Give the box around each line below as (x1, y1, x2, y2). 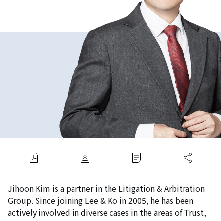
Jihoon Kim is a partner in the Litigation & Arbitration (8, 182, 205, 194)
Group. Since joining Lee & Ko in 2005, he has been (8, 194, 193, 206)
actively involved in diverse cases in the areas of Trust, (8, 206, 206, 218)
